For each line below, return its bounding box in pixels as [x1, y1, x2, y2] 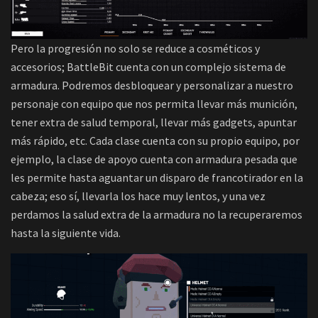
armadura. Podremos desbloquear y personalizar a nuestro [11, 77, 293, 92]
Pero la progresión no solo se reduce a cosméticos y [11, 40, 260, 55]
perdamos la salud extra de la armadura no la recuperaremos [11, 207, 302, 221]
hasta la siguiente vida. [11, 225, 121, 240]
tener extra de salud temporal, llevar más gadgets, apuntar [11, 114, 297, 129]
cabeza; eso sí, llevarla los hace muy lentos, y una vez [11, 188, 265, 203]
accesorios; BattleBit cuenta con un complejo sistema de [11, 59, 286, 74]
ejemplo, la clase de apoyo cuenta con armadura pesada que [11, 151, 297, 166]
